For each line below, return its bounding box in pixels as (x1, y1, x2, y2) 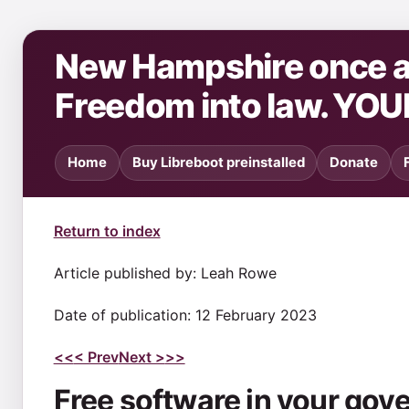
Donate (330, 154, 379, 172)
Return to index (53, 221, 161, 240)
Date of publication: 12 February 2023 (53, 305, 317, 324)
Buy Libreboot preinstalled (131, 154, 305, 172)
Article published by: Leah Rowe (53, 263, 277, 282)
